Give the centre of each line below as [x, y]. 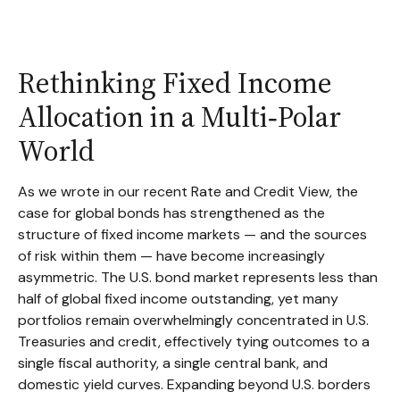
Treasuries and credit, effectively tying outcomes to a [194, 342]
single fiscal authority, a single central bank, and [173, 363]
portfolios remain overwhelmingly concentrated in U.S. [193, 320]
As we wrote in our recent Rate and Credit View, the [188, 192]
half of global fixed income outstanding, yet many [178, 299]
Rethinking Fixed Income [175, 83]
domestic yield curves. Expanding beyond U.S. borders [194, 384]
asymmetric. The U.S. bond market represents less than [198, 277]
